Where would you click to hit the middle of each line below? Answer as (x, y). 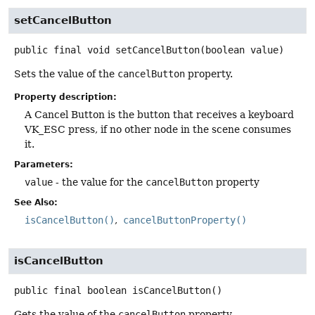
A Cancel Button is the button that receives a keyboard (159, 115)
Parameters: (44, 165)
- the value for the (99, 182)
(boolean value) (242, 50)
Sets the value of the (66, 73)
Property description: (65, 97)
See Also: (36, 202)
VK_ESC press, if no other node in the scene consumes (158, 129)
